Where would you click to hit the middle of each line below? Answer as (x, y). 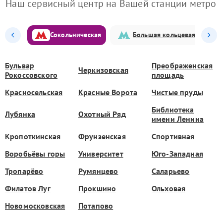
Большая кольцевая (164, 35)
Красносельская (34, 92)
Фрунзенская (102, 136)
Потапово (96, 205)
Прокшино (97, 188)
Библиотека (173, 109)
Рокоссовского (31, 75)
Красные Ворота (108, 92)
